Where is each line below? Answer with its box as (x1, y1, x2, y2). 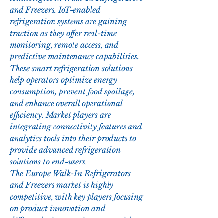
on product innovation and (10, 203, 105, 214)
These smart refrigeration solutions (10, 63, 133, 73)
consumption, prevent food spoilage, (10, 87, 135, 97)
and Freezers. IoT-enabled (10, 5, 100, 15)
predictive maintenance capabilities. (10, 52, 139, 62)
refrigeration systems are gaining (10, 17, 127, 27)
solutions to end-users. (10, 157, 87, 167)
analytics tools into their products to (10, 133, 136, 144)
